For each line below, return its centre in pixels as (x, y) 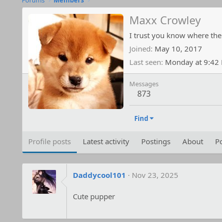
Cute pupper (94, 196)
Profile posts (49, 141)
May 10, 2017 (178, 48)
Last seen (145, 62)
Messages (144, 83)
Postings (156, 141)
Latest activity (106, 141)
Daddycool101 (99, 175)
